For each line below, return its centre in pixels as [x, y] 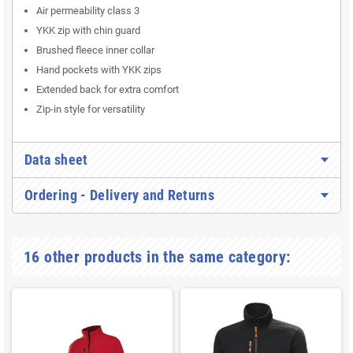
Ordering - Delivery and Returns [120, 195]
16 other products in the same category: [157, 257]
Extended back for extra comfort [108, 90]
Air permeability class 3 [88, 11]
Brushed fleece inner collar [95, 50]
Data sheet [56, 160]
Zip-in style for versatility [91, 110]
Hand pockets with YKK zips [99, 70]
